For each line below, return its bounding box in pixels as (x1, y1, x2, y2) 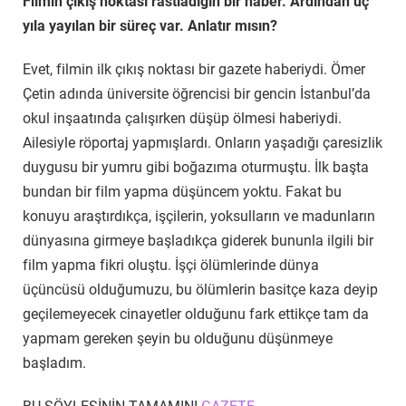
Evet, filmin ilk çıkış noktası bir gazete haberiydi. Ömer (23, 61, 365, 79)
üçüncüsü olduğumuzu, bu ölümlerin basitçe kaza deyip (23, 281, 378, 299)
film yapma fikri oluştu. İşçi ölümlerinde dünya (23, 256, 319, 275)
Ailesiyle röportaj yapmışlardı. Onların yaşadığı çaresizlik (23, 134, 382, 152)
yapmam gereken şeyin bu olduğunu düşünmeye (23, 330, 333, 348)
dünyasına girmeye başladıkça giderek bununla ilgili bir (23, 232, 373, 250)
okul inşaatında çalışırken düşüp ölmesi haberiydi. (23, 110, 342, 128)
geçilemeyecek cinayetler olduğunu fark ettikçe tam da (23, 305, 369, 324)
